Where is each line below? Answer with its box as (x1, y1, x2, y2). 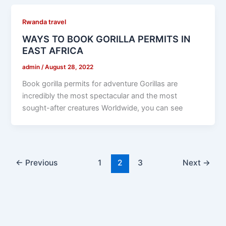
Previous (23, 158, 58, 168)
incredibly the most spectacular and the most (22, 91, 178, 101)
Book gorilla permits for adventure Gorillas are (22, 79, 178, 89)
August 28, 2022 (45, 64, 94, 71)
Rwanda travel (22, 18, 67, 26)
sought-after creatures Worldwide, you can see (22, 103, 183, 113)
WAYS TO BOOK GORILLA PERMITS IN (22, 33, 191, 45)
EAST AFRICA (22, 45, 84, 56)
